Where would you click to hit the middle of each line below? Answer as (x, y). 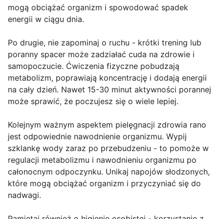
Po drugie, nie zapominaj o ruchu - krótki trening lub (105, 43)
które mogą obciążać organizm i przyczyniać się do (104, 184)
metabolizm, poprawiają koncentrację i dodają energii (107, 78)
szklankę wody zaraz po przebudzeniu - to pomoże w (108, 148)
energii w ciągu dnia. (46, 19)
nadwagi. (24, 195)
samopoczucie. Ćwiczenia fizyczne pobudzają (94, 66)
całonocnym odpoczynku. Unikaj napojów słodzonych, (109, 172)
